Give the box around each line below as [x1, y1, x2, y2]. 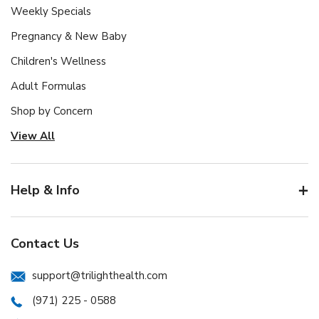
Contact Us [11, 234, 79, 252]
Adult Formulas [11, 78, 86, 93]
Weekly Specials [11, 4, 91, 19]
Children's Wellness [11, 53, 106, 68]
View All [11, 128, 55, 143]
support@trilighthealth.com [32, 268, 167, 283]
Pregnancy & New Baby [11, 28, 127, 43]
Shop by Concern [11, 103, 93, 118]
